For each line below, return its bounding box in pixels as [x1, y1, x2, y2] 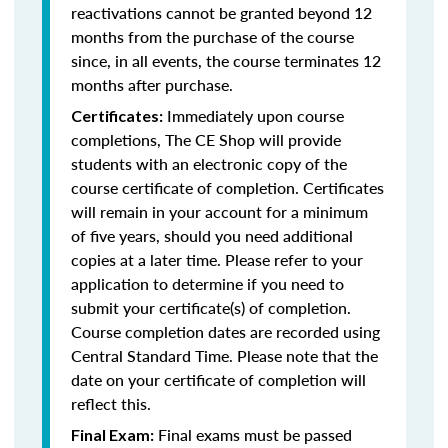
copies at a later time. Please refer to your [71, 248, 363, 271]
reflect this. [71, 392, 151, 415]
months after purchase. [71, 73, 233, 96]
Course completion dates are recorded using [71, 320, 380, 343]
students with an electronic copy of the [71, 152, 347, 175]
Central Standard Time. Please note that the [71, 344, 378, 367]
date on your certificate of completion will [71, 368, 366, 391]
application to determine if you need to [71, 272, 344, 295]
